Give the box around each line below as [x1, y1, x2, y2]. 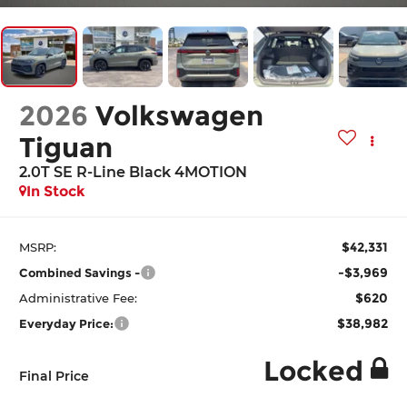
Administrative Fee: [19, 290, 138, 305]
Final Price [19, 367, 90, 384]
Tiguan [19, 131, 114, 165]
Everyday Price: [19, 315, 114, 331]
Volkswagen [95, 99, 264, 134]
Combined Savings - [19, 264, 141, 280]
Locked [263, 353, 363, 388]
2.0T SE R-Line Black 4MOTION [19, 164, 248, 182]
